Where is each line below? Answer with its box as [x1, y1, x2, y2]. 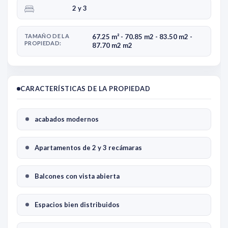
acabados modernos [35, 115, 99, 123]
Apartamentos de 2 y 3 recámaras [35, 143, 142, 152]
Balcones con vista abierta [35, 172, 120, 180]
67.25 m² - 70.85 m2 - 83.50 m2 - [92, 32, 193, 41]
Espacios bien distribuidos [35, 200, 120, 209]
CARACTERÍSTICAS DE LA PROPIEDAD [20, 84, 151, 93]
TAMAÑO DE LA [24, 32, 69, 39]
